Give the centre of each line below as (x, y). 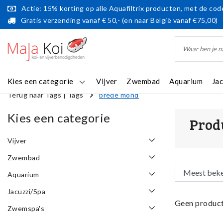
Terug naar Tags (35, 95)
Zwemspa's (26, 209)
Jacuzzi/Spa (27, 192)
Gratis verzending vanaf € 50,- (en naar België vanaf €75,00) (119, 20)
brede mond (119, 95)
